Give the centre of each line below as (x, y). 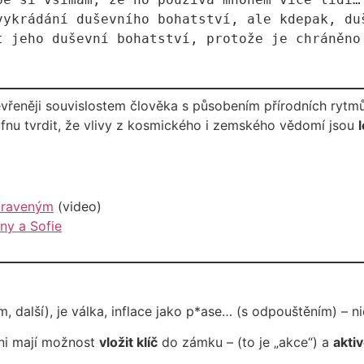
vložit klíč (128, 342)
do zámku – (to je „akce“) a (245, 342)
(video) (78, 207)
